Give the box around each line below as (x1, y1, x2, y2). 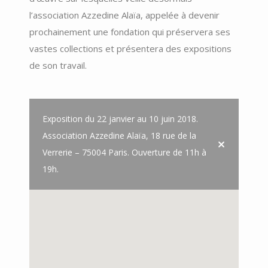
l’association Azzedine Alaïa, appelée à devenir (29, 8, 220, 21)
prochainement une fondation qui (29, 25, 164, 38)
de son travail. (29, 59, 87, 71)
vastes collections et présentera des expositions (29, 42, 232, 54)
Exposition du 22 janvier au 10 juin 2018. (42, 112, 198, 124)
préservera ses (164, 25, 230, 38)
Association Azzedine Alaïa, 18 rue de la (42, 129, 196, 141)
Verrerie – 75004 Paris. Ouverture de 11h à (42, 146, 206, 158)
